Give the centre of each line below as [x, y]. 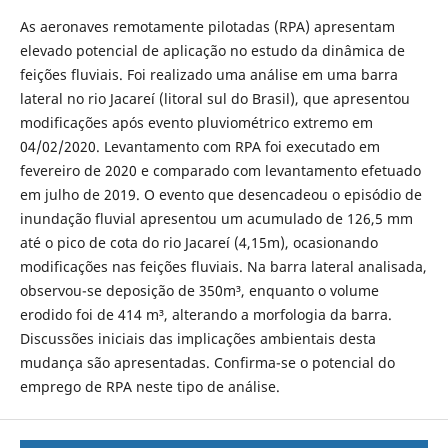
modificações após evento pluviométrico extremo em [196, 122]
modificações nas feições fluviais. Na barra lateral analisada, [223, 266]
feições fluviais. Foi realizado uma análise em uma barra [208, 74]
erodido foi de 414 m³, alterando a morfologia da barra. [205, 314]
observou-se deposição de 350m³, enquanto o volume [199, 290]
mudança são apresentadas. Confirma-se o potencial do [207, 362]
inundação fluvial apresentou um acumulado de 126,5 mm [216, 218]
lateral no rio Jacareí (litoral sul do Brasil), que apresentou [214, 98]
